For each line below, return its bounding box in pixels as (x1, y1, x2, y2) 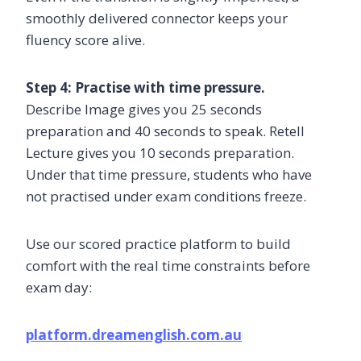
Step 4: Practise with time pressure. (26, 77, 265, 97)
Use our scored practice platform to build (26, 234, 291, 253)
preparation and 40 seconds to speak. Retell (26, 121, 305, 140)
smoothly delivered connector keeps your (26, 8, 288, 27)
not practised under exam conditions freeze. (26, 186, 306, 205)
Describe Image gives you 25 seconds (26, 99, 262, 118)
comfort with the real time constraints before (26, 255, 310, 275)
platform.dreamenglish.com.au (26, 325, 242, 344)
